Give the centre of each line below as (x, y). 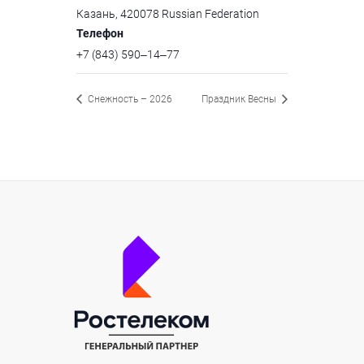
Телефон (100, 33)
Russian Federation (210, 13)
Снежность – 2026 (129, 100)
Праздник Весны (240, 100)
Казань (96, 13)
